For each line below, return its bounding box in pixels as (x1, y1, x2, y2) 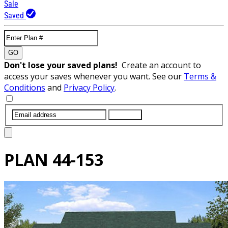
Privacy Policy (64, 81, 115, 93)
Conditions (4, 81, 45, 93)
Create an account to (122, 59, 201, 71)
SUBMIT (112, 110, 138, 119)
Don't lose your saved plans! (4, 59, 122, 71)
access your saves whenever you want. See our (4, 70, 184, 82)
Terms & (184, 70, 216, 82)
